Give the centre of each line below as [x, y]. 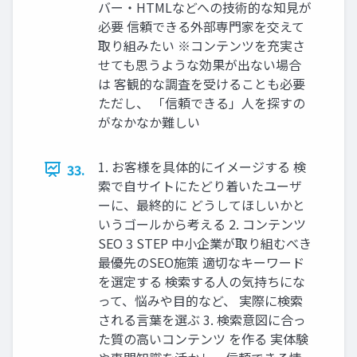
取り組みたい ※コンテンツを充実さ [202, 45]
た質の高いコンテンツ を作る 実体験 [203, 338]
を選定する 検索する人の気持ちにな [202, 281]
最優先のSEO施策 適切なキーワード [201, 262]
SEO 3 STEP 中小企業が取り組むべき [205, 243]
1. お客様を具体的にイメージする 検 [202, 166]
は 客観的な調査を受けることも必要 [202, 83]
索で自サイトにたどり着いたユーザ [200, 185]
